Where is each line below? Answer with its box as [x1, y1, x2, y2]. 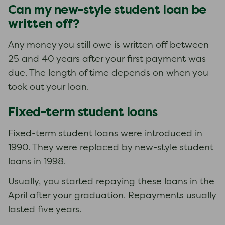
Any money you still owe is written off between [8, 41, 209, 50]
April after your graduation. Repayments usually [8, 192, 216, 200]
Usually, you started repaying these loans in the [8, 178, 214, 186]
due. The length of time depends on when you [8, 69, 208, 78]
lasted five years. [8, 206, 81, 214]
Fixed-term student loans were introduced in [8, 130, 202, 138]
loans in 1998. [8, 158, 66, 166]
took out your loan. [8, 83, 89, 92]
